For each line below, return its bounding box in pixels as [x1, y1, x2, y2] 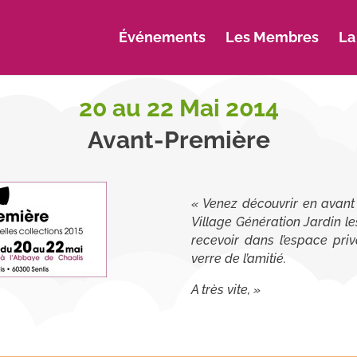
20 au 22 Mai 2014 [78, 93, 279, 122]
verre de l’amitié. [191, 250, 287, 266]
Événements [119, 29, 206, 45]
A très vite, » [191, 281, 261, 297]
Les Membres [226, 29, 319, 45]
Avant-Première [87, 125, 270, 154]
